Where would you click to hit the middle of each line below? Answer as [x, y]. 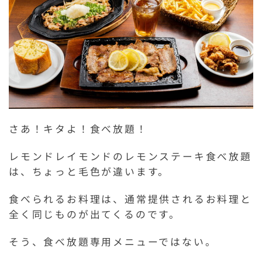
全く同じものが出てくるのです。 [95, 214]
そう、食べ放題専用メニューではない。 [113, 241]
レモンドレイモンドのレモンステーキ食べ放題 [130, 156]
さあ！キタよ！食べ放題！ [78, 128]
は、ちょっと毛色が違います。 [89, 171]
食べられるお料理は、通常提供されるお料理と [130, 199]
